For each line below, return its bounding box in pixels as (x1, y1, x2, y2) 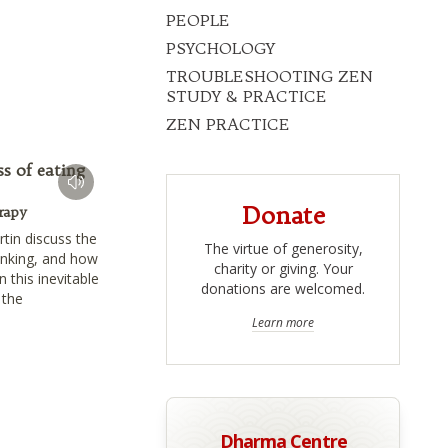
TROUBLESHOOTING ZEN (166, 66, 374, 87)
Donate (241, 200, 325, 231)
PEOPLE (166, 10, 231, 31)
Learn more (252, 314, 315, 332)
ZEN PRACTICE (166, 114, 291, 135)
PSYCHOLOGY (166, 38, 276, 59)
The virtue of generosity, (203, 239, 363, 259)
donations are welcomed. (201, 279, 366, 299)
